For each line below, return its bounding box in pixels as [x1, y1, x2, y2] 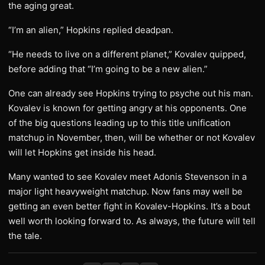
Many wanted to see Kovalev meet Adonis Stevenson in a [8, 171, 247, 182]
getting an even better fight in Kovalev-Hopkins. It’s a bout [8, 201, 250, 212]
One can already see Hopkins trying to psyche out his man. [8, 88, 253, 99]
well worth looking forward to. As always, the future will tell [8, 215, 256, 227]
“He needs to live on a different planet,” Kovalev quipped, [8, 49, 246, 60]
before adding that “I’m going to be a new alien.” [8, 63, 208, 75]
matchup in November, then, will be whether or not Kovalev [8, 132, 255, 143]
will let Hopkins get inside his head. [8, 147, 156, 158]
